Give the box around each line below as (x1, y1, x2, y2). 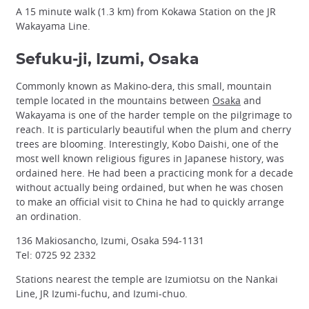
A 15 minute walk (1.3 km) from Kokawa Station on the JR (16, 4, 276, 18)
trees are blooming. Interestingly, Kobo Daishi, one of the (16, 137, 279, 150)
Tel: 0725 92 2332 (16, 248, 96, 261)
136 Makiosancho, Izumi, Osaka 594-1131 (16, 233, 204, 247)
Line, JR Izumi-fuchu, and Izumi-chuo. (16, 286, 188, 300)
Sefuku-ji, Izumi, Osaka (16, 51, 199, 67)
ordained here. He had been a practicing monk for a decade (16, 166, 293, 179)
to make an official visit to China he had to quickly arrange (16, 195, 284, 208)
